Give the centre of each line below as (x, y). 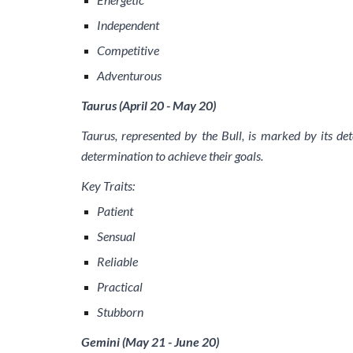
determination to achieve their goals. (172, 156)
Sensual (116, 236)
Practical (119, 286)
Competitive (128, 50)
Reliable (117, 261)
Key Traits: (108, 186)
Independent (128, 25)
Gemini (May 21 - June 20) (150, 342)
